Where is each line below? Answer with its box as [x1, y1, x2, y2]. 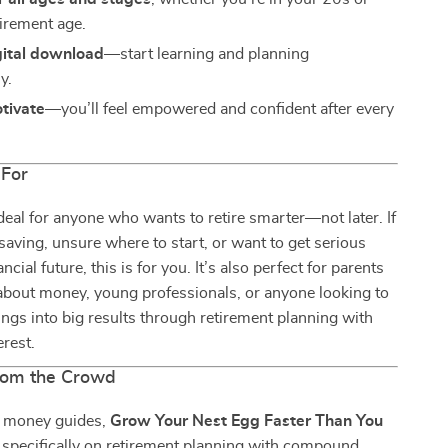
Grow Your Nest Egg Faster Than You [110, 413, 384, 429]
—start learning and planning [104, 46, 310, 62]
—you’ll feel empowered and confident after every [45, 101, 395, 117]
